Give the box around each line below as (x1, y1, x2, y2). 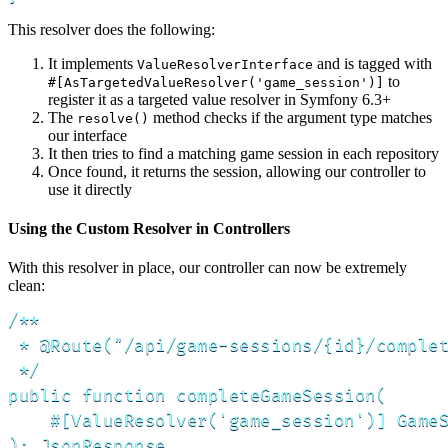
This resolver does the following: (8, 20, 215, 38)
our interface (48, 126, 127, 144)
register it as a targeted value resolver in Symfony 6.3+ (48, 90, 391, 108)
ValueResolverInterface (137, 56, 313, 72)
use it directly (48, 180, 132, 198)
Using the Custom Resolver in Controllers (8, 219, 290, 237)
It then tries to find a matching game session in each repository (48, 144, 439, 162)
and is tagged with (313, 54, 432, 72)
